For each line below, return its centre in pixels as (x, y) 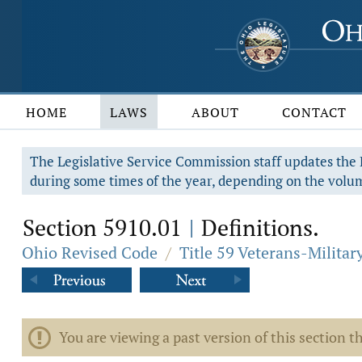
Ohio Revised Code (90, 253)
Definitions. (257, 227)
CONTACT (315, 112)
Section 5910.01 (105, 227)
